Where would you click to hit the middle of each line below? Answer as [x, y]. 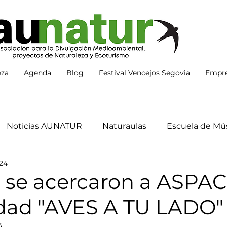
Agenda [37, 73]
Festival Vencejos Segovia [144, 73]
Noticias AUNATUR [44, 126]
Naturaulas [124, 126]
